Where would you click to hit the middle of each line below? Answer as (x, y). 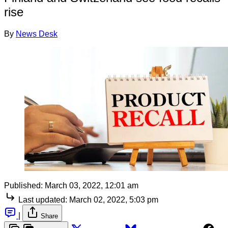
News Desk (37, 34)
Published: (23, 185)
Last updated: (43, 199)
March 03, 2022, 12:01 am (92, 185)
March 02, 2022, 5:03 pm (114, 199)
